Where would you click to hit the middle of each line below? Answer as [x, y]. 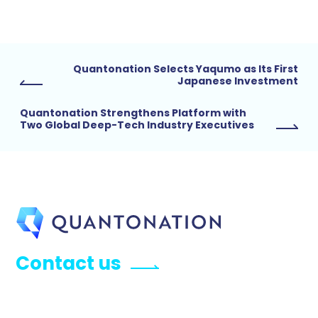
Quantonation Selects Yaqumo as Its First [186, 69]
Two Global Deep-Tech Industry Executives [137, 125]
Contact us [69, 263]
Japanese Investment [238, 81]
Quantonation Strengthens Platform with [133, 113]
